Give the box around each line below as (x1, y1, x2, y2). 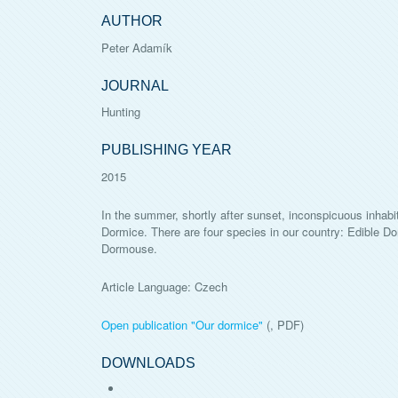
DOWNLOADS (101, 354, 195, 370)
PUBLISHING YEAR (101, 142, 232, 157)
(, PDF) (263, 315, 304, 333)
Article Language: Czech (101, 277, 227, 295)
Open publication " (101, 315, 195, 333)
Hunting (101, 103, 140, 120)
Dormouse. (101, 239, 157, 257)
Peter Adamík (101, 38, 172, 56)
